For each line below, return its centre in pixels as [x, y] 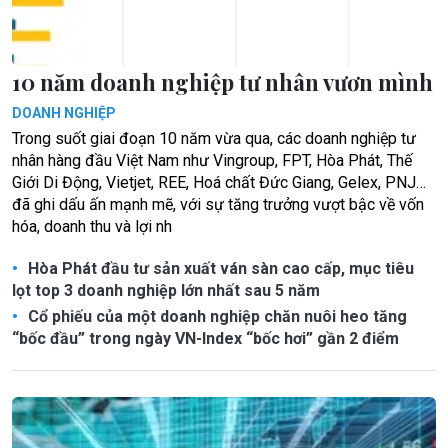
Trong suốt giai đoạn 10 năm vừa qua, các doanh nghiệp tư [214, 138]
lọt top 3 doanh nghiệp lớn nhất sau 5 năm [166, 290]
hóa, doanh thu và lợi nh [92, 226]
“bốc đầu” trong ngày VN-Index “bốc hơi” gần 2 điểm [205, 338]
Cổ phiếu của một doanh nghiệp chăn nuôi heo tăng [215, 316]
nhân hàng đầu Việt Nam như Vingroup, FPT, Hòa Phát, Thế [212, 160]
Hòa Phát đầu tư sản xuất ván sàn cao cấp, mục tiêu [219, 268]
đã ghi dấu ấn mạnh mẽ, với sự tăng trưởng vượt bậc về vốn [218, 204]
